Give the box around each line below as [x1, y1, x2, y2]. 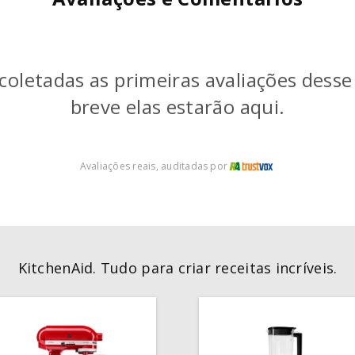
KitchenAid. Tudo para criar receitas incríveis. [17, 258, 338, 278]
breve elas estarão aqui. [70, 93, 285, 120]
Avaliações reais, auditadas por [79, 158, 228, 173]
